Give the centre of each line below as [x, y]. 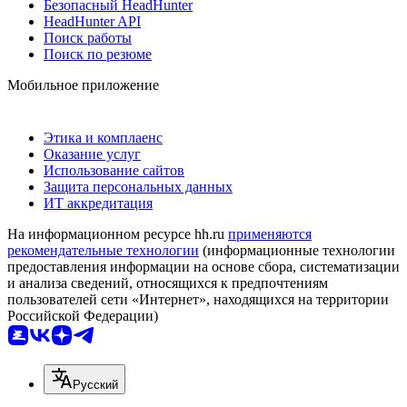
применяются [270, 233]
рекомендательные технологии [103, 250]
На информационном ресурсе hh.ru [118, 233]
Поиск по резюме [98, 54]
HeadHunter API [92, 21]
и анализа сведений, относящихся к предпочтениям [168, 283]
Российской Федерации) [83, 315]
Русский [95, 384]
